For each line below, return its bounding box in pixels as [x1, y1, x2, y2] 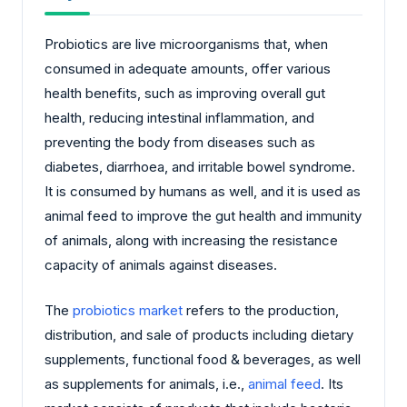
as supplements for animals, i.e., [45, 374, 248, 392]
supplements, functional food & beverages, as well [45, 350, 361, 368]
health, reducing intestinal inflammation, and [45, 109, 314, 127]
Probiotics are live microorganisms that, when [45, 35, 328, 54]
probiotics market [73, 301, 183, 319]
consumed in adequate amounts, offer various [45, 60, 331, 78]
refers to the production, [183, 301, 339, 319]
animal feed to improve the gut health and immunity [45, 207, 362, 225]
